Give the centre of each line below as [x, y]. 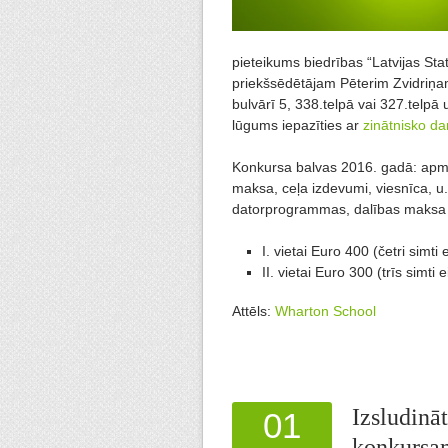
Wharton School [325, 311]
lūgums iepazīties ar [297, 125]
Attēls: [253, 311]
